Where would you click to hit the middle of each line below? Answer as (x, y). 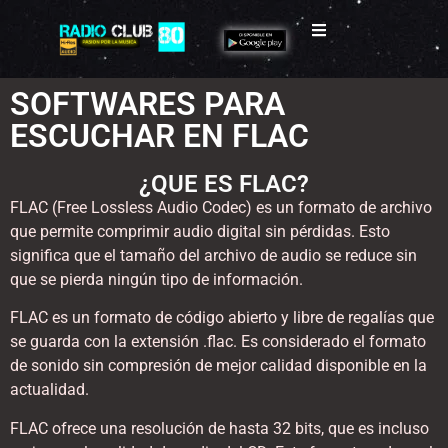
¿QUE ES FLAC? (224, 184)
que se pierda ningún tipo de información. (156, 280)
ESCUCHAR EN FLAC (159, 136)
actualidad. (49, 390)
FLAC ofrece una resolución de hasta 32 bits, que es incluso (219, 428)
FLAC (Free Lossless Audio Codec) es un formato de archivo (221, 208)
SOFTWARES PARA (147, 104)
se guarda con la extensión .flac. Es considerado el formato (218, 342)
